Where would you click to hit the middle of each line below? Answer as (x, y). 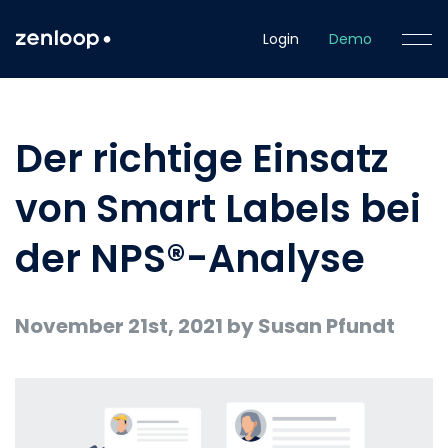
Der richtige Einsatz (201, 158)
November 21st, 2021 (119, 326)
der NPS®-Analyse (190, 258)
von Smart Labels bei (218, 208)
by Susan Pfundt (309, 326)
